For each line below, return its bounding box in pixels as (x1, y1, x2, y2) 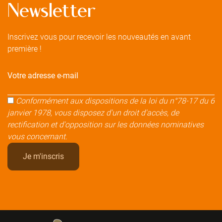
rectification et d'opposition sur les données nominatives (7, 120, 204, 129)
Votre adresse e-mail (7, 71, 78, 80)
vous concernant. (7, 132, 67, 141)
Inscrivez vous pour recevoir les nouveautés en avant (7, 32, 191, 42)
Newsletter (7, 1, 96, 21)
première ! (7, 44, 42, 54)
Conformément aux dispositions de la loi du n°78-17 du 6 (16, 96, 215, 106)
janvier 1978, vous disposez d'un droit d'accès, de (7, 108, 179, 117)
